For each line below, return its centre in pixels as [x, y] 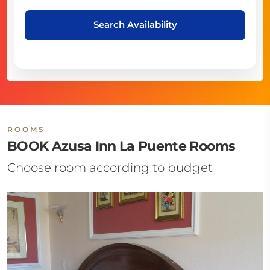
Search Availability [135, 24]
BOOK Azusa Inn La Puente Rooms [121, 146]
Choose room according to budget [110, 168]
